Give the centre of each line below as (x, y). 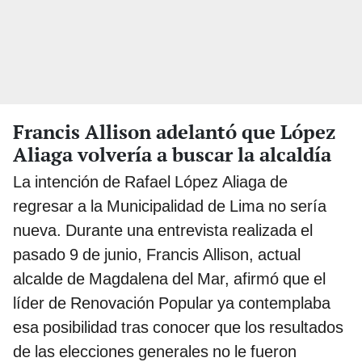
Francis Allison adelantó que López (174, 131)
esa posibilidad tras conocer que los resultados (178, 327)
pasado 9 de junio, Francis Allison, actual (157, 254)
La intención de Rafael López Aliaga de (150, 181)
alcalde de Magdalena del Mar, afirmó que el (169, 278)
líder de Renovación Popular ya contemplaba (172, 303)
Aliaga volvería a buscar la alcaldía (172, 154)
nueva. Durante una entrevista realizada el (163, 230)
